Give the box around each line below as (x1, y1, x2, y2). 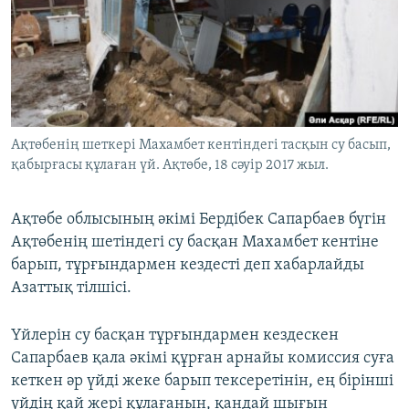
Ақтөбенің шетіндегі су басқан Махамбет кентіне (11, 234, 379, 252)
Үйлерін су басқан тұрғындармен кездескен (11, 327, 339, 345)
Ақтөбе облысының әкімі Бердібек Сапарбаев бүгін (11, 211, 386, 229)
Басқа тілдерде (31, 92, 139, 110)
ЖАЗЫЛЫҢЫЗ (16, 8, 93, 22)
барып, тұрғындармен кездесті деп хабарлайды (11, 257, 364, 275)
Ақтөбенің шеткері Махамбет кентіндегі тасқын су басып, (11, 138, 391, 153)
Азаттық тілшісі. (11, 279, 131, 298)
